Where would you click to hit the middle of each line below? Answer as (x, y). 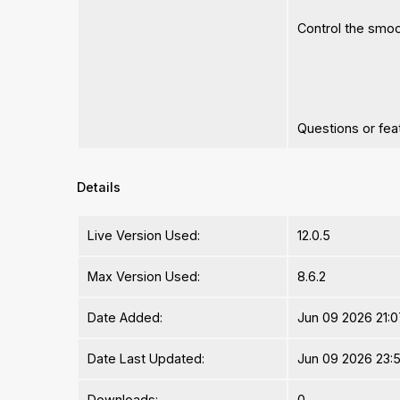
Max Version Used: (144, 277)
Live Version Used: (144, 236)
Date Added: (125, 318)
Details (99, 187)
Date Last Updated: (146, 359)
